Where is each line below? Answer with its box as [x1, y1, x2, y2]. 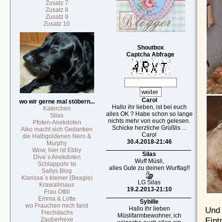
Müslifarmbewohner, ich [117, 212, 181, 219]
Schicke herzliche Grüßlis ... [112, 124, 187, 131]
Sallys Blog [42, 167, 72, 174]
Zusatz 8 [46, 6, 68, 13]
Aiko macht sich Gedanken [21, 126, 93, 133]
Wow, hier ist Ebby [32, 147, 82, 154]
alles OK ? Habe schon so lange [106, 111, 193, 117]
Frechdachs [41, 209, 73, 216]
